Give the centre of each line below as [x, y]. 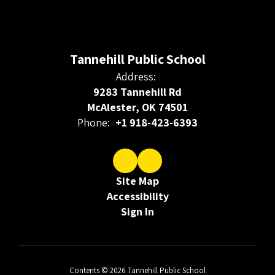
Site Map [137, 181]
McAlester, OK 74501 [137, 107]
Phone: [94, 122]
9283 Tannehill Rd [137, 92]
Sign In [137, 211]
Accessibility [137, 196]
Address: [136, 76]
